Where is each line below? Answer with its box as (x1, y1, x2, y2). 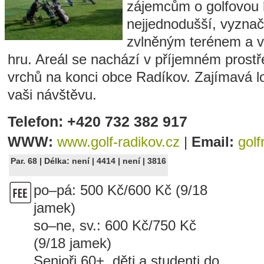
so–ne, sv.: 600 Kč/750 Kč (34, 217, 196, 233)
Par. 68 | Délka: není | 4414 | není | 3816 (11, 156, 166, 166)
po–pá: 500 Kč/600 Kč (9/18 (34, 182, 207, 198)
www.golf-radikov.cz (57, 134, 180, 150)
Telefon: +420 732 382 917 (8, 113, 187, 130)
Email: (192, 134, 238, 150)
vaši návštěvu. (8, 87, 97, 103)
